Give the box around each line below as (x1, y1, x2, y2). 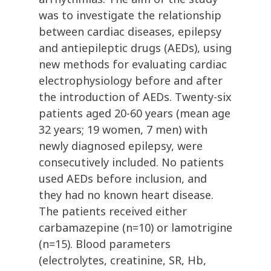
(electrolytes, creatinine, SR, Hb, (39, 253, 206, 268)
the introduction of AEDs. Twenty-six (39, 90, 232, 105)
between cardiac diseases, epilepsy (39, 24, 221, 39)
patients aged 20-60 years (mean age (39, 106, 230, 121)
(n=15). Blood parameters (39, 237, 171, 252)
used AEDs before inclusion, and (39, 171, 207, 186)
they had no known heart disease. (39, 188, 214, 203)
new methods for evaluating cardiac (39, 57, 227, 72)
